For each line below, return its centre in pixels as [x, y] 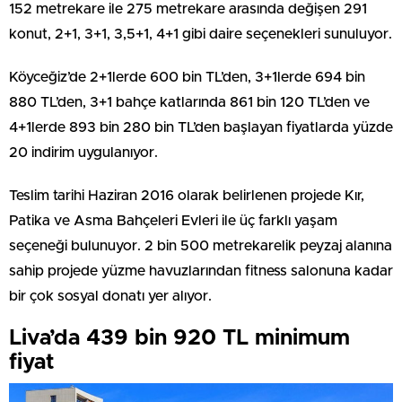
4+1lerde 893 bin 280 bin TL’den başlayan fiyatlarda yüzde [201, 127]
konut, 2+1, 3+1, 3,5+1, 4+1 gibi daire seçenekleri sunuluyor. [201, 34]
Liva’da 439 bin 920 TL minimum [179, 338]
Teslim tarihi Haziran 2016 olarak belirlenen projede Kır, [187, 195]
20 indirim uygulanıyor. [83, 152]
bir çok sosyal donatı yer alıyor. [110, 296]
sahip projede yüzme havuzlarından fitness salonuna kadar [201, 271]
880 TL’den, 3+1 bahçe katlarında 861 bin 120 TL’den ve [189, 102]
